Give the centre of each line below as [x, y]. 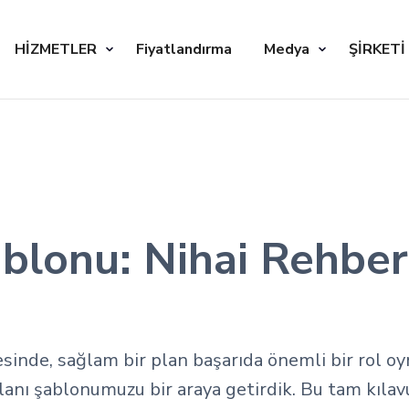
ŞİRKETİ [377, 49]
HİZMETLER [56, 49]
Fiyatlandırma [184, 49]
